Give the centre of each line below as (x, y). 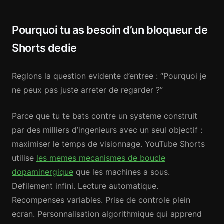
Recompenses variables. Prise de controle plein (101, 200)
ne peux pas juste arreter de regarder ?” (87, 90)
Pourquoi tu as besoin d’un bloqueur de (110, 30)
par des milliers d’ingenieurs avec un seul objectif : (107, 130)
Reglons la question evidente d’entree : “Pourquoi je (109, 76)
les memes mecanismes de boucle (101, 158)
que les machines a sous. (122, 172)
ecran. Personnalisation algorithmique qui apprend (107, 214)
